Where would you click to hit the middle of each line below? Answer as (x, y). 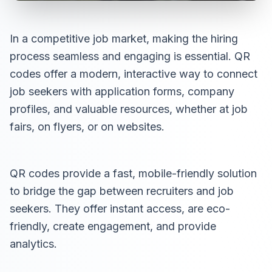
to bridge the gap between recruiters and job (122, 191)
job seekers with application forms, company (122, 91)
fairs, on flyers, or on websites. (87, 127)
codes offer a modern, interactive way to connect (134, 74)
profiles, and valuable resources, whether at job (129, 109)
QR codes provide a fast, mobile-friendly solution (133, 173)
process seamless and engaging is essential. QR (130, 56)
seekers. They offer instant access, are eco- (120, 209)
